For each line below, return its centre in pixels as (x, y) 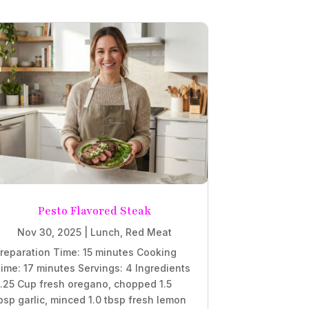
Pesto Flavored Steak (94, 211)
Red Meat (148, 232)
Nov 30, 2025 (49, 232)
